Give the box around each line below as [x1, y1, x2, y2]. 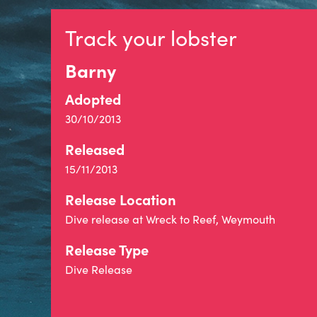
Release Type [65, 240, 149, 259]
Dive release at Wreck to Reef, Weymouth [65, 212, 275, 226]
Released [65, 139, 125, 158]
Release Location [65, 190, 176, 209]
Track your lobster [65, 23, 237, 52]
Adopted [65, 89, 121, 108]
